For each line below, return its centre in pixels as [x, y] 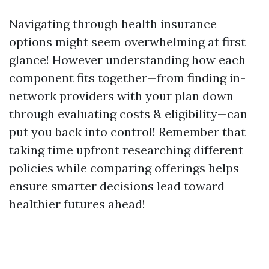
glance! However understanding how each [127, 60]
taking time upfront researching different [126, 150]
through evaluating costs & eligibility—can [128, 114]
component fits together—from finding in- [127, 78]
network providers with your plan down [121, 96]
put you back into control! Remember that [127, 132]
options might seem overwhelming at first [127, 42]
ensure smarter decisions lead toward [117, 186]
